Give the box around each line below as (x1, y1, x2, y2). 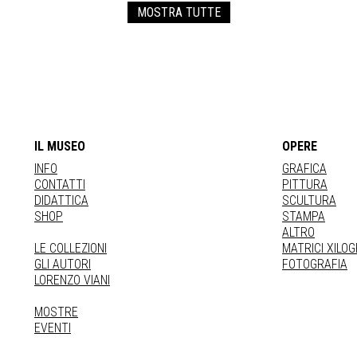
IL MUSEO (34, 139, 85, 154)
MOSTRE (34, 304, 78, 320)
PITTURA (282, 177, 328, 192)
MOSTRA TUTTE (136, 4, 221, 20)
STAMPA (282, 209, 325, 224)
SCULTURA (282, 193, 336, 208)
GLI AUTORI (34, 257, 91, 272)
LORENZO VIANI (34, 273, 110, 288)
